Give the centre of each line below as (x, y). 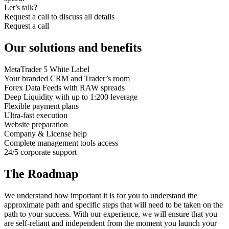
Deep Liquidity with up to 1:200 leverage (71, 97)
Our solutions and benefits (73, 47)
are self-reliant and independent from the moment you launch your (110, 223)
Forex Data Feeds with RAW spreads (64, 87)
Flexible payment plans (41, 106)
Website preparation (36, 124)
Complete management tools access (61, 143)
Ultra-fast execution (36, 115)
